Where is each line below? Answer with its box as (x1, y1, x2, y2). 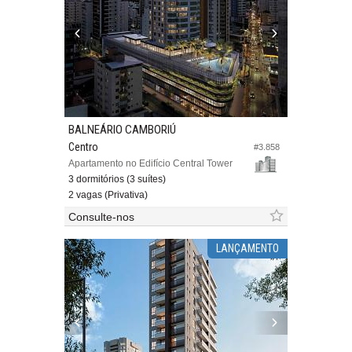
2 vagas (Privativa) (68, 189, 148, 201)
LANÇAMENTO (215, 242, 279, 255)
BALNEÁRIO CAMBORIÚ (68, 123, 176, 137)
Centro (68, 141, 98, 154)
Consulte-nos (68, 211, 134, 224)
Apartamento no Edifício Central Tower (68, 158, 233, 170)
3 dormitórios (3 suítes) (68, 174, 166, 185)
